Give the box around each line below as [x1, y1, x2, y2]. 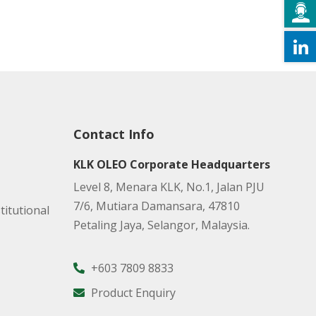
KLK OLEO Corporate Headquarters [73, 157, 270, 172]
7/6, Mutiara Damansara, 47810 [73, 198, 240, 214]
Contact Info [73, 126, 154, 142]
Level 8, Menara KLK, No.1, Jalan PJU [73, 179, 265, 195]
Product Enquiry [87, 285, 176, 300]
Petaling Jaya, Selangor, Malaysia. [73, 217, 250, 233]
